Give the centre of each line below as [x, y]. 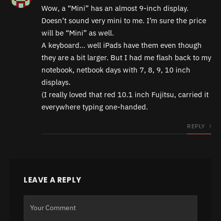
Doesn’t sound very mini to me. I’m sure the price [124, 21]
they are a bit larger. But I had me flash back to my [126, 58]
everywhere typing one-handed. [95, 107]
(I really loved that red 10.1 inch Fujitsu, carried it [125, 95]
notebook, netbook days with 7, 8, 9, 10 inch [116, 70]
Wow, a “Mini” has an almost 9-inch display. [115, 8]
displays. [56, 82]
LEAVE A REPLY [53, 180]
